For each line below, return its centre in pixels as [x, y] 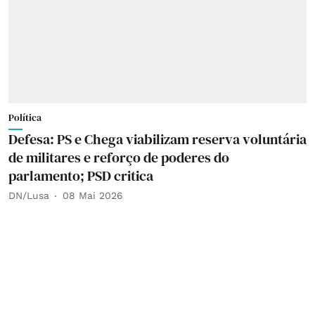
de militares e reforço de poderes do [119, 157]
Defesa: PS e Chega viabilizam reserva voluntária [157, 139]
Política [25, 117]
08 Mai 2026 [93, 195]
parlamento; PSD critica [81, 175]
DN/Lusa [29, 195]
